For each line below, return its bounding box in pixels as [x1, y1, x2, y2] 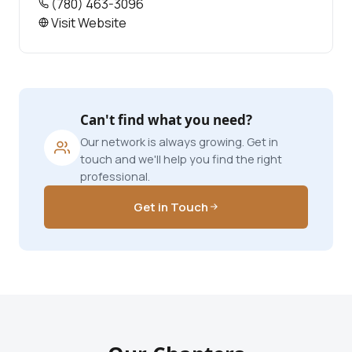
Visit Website [49, 13, 126, 31]
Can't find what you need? [80, 110, 252, 129]
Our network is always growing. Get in [80, 134, 278, 149]
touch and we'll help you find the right [80, 151, 282, 167]
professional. [80, 168, 150, 184]
